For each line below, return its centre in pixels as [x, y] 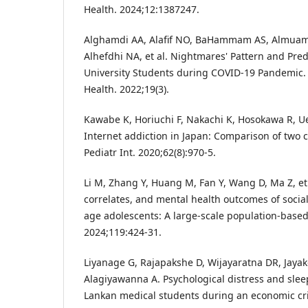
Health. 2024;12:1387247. [142, 10]
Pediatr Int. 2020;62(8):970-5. [150, 153]
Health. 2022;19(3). [126, 89]
